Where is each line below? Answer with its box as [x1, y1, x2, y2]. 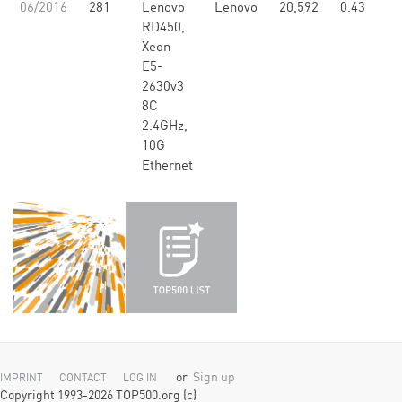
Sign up [193, 372, 235, 384]
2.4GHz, [142, 120, 188, 134]
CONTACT [59, 373, 107, 384]
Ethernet [142, 160, 193, 173]
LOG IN [123, 373, 157, 384]
